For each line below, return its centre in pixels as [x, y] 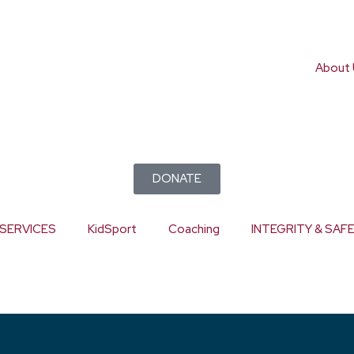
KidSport [112, 229]
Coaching [194, 229]
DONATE [177, 179]
